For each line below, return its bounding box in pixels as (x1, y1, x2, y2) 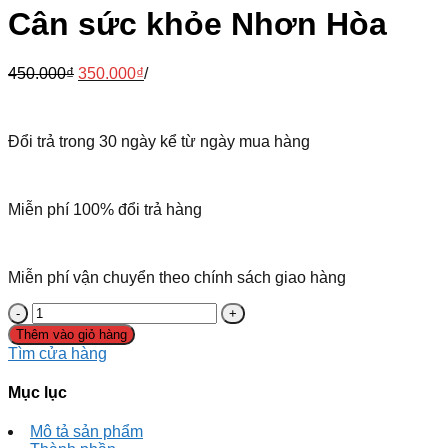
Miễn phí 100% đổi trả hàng (8, 200, 202, 218)
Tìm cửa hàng (8, 344, 107, 362)
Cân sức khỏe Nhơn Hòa (8, 6, 387, 43)
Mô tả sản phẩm (30, 423, 143, 441)
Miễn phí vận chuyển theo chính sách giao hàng (8, 268, 346, 286)
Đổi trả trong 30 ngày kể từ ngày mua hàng (8, 132, 310, 150)
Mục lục (8, 384, 67, 402)
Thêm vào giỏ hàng (16, 326, 127, 342)
